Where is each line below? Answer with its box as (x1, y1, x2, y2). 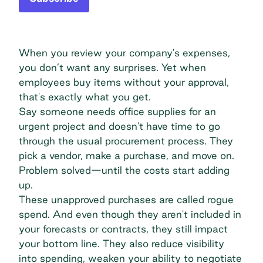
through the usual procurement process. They (19, 134, 233, 146)
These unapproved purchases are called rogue (19, 193, 234, 205)
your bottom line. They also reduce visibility (19, 237, 224, 249)
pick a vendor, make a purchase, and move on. (19, 149, 234, 161)
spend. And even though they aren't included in (19, 208, 241, 220)
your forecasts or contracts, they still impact (19, 222, 228, 234)
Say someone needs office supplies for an (19, 105, 216, 117)
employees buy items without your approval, (19, 76, 229, 87)
